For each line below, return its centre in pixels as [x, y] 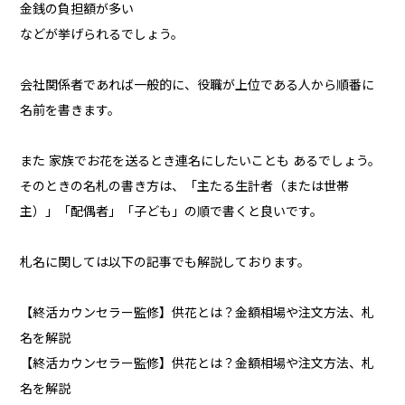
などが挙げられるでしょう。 [102, 35]
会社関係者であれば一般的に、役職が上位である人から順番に [198, 85]
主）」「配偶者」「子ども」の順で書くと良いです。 [172, 212]
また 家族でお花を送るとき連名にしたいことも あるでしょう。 [201, 161]
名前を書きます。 [71, 111]
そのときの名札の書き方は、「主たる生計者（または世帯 [185, 187]
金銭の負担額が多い [77, 9]
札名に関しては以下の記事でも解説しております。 [165, 263]
